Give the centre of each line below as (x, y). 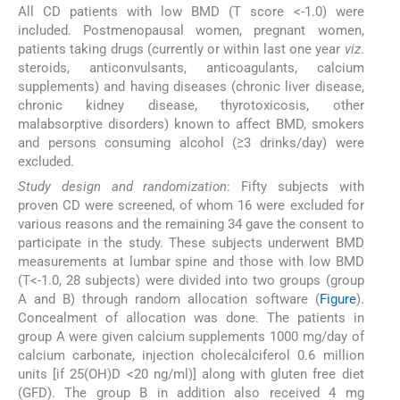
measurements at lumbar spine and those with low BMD (191, 261)
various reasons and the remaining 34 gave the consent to (191, 224)
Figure (337, 299)
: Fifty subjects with (296, 186)
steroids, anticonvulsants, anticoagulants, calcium (191, 67)
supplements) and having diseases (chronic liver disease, (191, 86)
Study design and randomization (123, 186)
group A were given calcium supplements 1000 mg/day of (191, 336)
